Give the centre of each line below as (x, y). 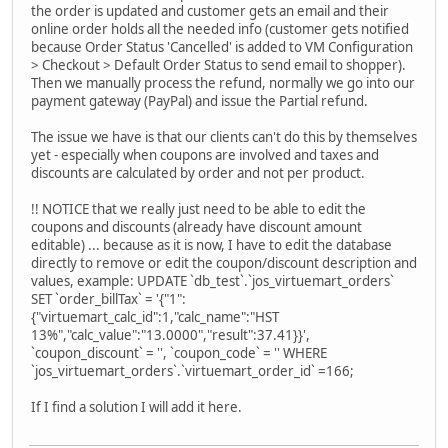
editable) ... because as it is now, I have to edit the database (211, 244)
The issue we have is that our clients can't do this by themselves (224, 136)
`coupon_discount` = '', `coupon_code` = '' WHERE (179, 352)
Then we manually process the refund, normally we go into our (223, 82)
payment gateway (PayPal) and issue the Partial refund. (199, 100)
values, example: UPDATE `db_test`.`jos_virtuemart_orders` (212, 280)
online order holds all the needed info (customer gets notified (220, 28)
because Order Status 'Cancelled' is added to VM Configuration (222, 46)
